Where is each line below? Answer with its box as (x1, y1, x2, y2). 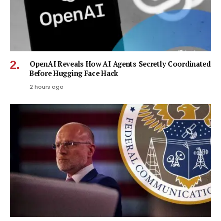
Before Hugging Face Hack (30, 68, 118, 78)
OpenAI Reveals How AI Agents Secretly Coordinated (30, 59, 211, 69)
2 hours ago (30, 82, 64, 91)
